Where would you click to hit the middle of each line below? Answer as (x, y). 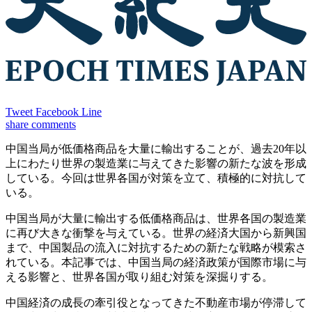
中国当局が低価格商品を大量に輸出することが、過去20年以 (156, 149)
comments (54, 125)
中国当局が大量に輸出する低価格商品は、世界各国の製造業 (156, 219)
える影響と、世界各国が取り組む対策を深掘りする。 (139, 277)
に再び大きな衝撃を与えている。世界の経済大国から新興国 (156, 233)
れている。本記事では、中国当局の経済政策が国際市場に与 (156, 263)
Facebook (57, 112)
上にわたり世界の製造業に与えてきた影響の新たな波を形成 (156, 164)
